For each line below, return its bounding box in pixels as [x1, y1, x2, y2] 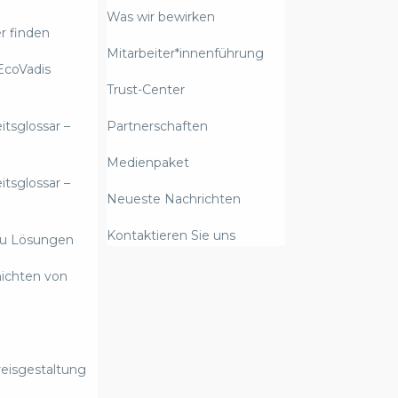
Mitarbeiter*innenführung [107, 45, 265, 62]
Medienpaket [107, 155, 190, 171]
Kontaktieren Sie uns [107, 227, 236, 244]
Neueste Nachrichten [107, 191, 242, 208]
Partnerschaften [107, 118, 209, 135]
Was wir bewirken [107, 9, 216, 26]
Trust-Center [107, 82, 186, 99]
